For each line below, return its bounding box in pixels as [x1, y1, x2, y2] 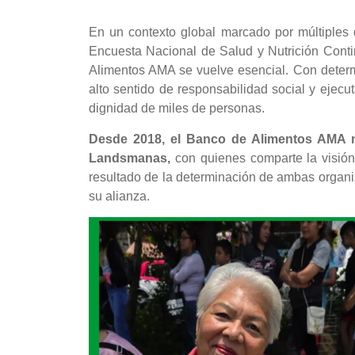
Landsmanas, [89, 151, 170, 165]
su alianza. [89, 189, 150, 203]
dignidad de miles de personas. [89, 101, 265, 116]
